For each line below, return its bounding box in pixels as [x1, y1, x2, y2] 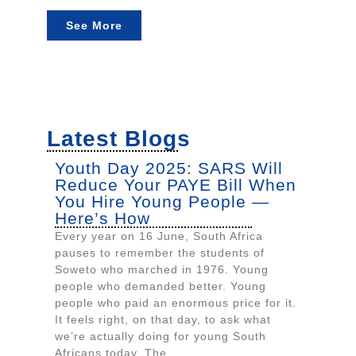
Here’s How [55, 208, 150, 227]
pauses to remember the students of [55, 246, 265, 259]
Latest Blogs [47, 126, 191, 151]
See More [66, 18, 122, 32]
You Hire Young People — [55, 192, 269, 211]
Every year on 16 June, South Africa [55, 229, 263, 242]
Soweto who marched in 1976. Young [55, 262, 269, 276]
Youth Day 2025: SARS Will [55, 158, 283, 177]
